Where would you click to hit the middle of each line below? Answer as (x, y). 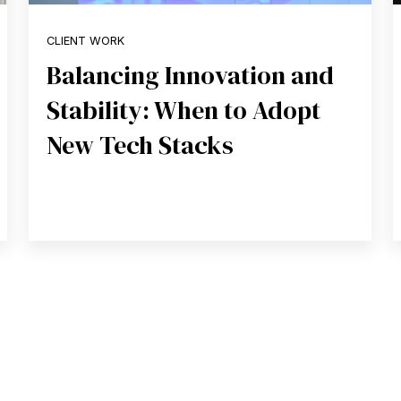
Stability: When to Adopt (183, 110)
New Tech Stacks (140, 145)
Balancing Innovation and (190, 75)
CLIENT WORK (85, 40)
